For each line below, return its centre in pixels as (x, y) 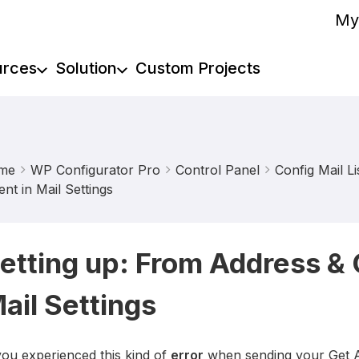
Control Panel (217, 170)
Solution (86, 68)
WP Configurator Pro (95, 170)
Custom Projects (198, 68)
